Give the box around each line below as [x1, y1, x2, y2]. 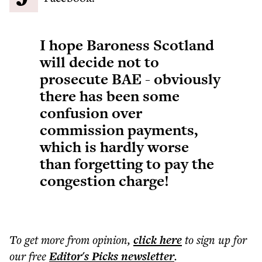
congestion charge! [40, 170, 169, 191]
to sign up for [185, 232, 247, 247]
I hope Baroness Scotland [40, 35, 214, 56]
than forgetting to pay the [40, 153, 214, 174]
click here [133, 232, 182, 248]
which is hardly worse [40, 136, 189, 157]
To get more [9, 232, 67, 247]
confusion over [40, 102, 142, 123]
